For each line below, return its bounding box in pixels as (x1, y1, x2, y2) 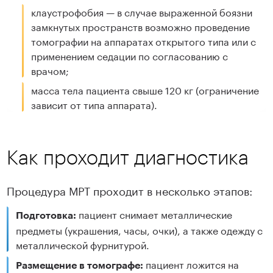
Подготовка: (16, 209, 79, 221)
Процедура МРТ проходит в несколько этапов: (7, 181, 253, 199)
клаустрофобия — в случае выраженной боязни (31, 4, 253, 19)
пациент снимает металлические (79, 206, 233, 222)
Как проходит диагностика (7, 146, 249, 169)
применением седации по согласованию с (31, 48, 229, 63)
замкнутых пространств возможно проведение (31, 18, 250, 34)
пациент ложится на (143, 256, 239, 272)
